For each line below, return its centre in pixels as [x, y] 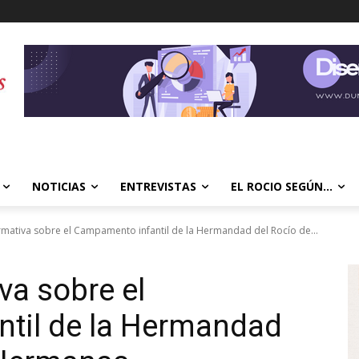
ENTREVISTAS [158, 186]
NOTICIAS [59, 186]
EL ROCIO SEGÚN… [282, 186]
